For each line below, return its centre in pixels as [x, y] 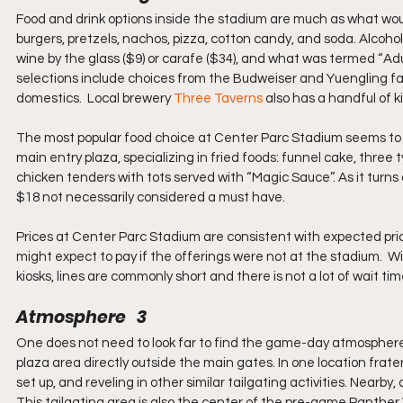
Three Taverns [218, 99]
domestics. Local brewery [95, 99]
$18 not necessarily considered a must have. [151, 197]
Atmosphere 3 [81, 317]
